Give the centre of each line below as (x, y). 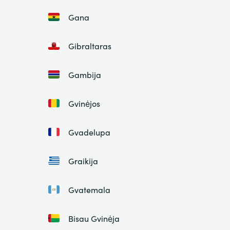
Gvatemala (89, 190)
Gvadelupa (89, 132)
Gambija (84, 75)
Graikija (83, 161)
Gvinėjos (84, 103)
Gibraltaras (90, 46)
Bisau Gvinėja (94, 218)
